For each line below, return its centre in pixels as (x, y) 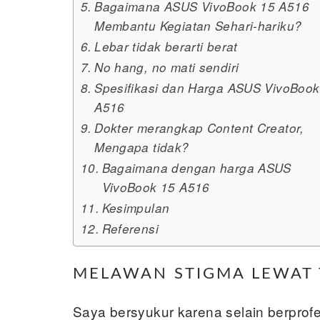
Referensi (130, 229)
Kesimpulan (136, 208)
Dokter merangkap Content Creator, (199, 128)
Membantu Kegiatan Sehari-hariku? (198, 26)
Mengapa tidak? (142, 147)
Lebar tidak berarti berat (166, 46)
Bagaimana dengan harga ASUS (196, 168)
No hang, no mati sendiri (167, 67)
